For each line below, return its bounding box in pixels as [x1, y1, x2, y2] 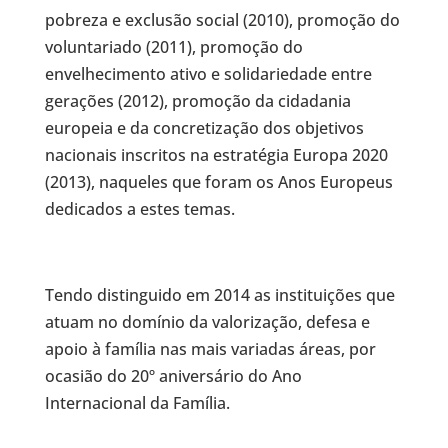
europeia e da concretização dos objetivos [44, 117, 364, 139]
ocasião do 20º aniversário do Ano [44, 365, 302, 387]
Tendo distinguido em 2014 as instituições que [44, 284, 395, 306]
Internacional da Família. [44, 392, 230, 414]
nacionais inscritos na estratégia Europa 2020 [44, 144, 388, 166]
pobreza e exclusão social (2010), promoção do [44, 9, 400, 31]
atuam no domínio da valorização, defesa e [44, 311, 370, 333]
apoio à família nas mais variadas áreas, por [44, 338, 376, 360]
